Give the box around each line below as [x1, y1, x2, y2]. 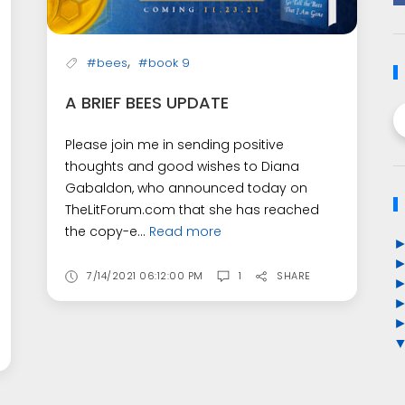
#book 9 [138, 54, 191, 72]
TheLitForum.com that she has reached [65, 201, 320, 220]
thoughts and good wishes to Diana [65, 157, 300, 176]
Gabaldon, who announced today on [65, 179, 308, 198]
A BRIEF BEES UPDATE [65, 91, 230, 115]
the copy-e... [65, 222, 150, 241]
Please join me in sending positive [65, 136, 285, 155]
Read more [149, 222, 222, 241]
